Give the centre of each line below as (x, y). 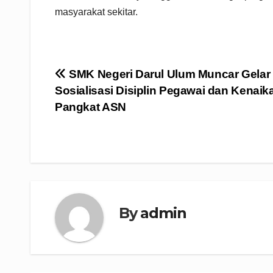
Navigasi (94, 79)
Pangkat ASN (90, 107)
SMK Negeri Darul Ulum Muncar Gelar (168, 74)
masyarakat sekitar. (96, 12)
